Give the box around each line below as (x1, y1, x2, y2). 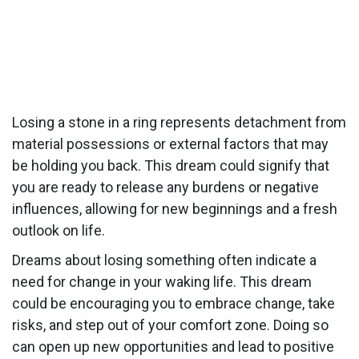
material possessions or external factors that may (12, 135, 329, 152)
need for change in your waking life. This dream (12, 272, 312, 290)
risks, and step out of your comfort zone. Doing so (12, 316, 329, 333)
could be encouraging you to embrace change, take (12, 294, 335, 312)
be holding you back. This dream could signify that (12, 156, 329, 174)
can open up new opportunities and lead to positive (12, 337, 334, 355)
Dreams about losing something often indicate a (12, 251, 317, 268)
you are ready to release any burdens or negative (12, 178, 319, 196)
